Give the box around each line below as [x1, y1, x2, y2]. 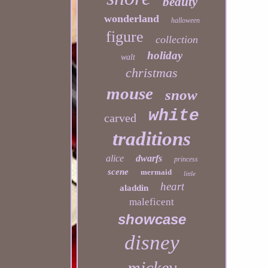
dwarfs [135, 153, 162, 163]
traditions [112, 128, 191, 150]
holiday [147, 49, 183, 62]
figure [105, 28, 144, 45]
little [184, 170, 196, 177]
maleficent [129, 196, 175, 208]
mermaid [141, 167, 172, 176]
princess [173, 155, 198, 163]
